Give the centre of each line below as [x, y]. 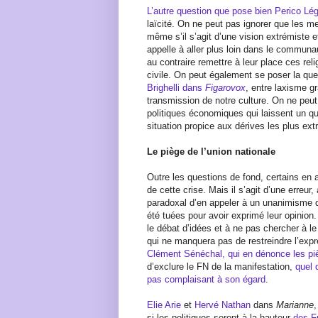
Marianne [295, 305]
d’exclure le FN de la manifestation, [221, 266]
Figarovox [225, 87]
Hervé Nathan [223, 305]
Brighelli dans [176, 87]
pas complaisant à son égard [206, 279]
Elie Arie [164, 305]
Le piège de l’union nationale [211, 151]
